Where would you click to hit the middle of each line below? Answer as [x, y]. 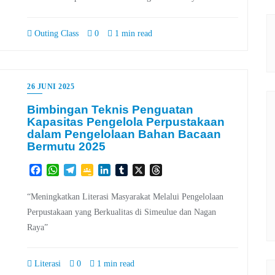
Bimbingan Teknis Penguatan [110, 110]
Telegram [94, 169]
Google [108, 169]
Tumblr [142, 169]
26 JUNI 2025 [51, 87]
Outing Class [55, 34]
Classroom [114, 182]
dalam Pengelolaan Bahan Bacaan [124, 134]
